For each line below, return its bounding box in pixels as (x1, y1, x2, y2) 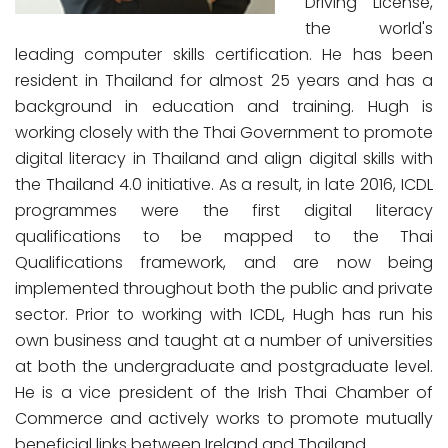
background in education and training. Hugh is (15, 95, 433, 118)
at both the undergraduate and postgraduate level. (15, 355, 433, 378)
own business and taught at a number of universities (15, 329, 433, 352)
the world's (305, 17, 433, 40)
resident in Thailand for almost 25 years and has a (15, 69, 433, 92)
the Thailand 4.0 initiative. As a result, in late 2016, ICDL (15, 173, 433, 196)
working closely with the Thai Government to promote (15, 121, 433, 144)
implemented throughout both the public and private (15, 277, 433, 300)
